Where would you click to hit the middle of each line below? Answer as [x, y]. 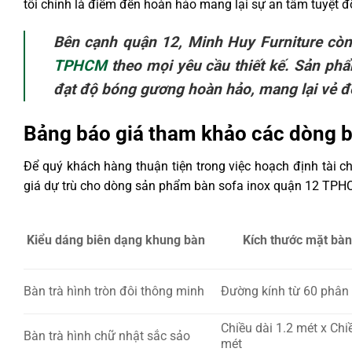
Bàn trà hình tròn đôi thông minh [114, 291]
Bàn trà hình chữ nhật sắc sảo [107, 336]
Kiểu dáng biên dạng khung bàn [116, 240]
